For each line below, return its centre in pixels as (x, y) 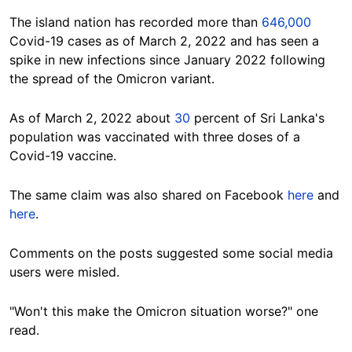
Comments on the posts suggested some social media (171, 253)
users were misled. (64, 272)
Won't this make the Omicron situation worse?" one (166, 312)
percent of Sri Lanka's (257, 118)
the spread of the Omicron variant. (112, 79)
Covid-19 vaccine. (63, 156)
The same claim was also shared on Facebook (148, 195)
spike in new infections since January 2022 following (167, 60)
